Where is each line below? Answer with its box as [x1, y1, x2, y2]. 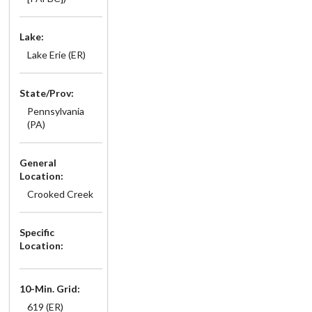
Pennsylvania [26, 104, 84, 117]
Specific [19, 226, 54, 238]
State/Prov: [19, 86, 74, 99]
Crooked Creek [26, 187, 93, 200]
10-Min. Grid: [19, 282, 80, 295]
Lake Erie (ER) [26, 48, 86, 61]
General [19, 156, 56, 169]
